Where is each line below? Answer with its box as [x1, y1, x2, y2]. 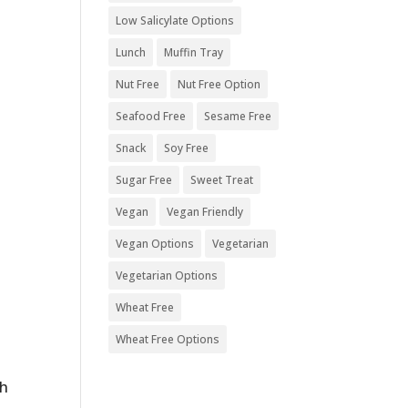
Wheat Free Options [116, 331, 220, 347]
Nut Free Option [178, 76, 261, 92]
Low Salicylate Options [116, 13, 235, 28]
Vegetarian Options [116, 268, 219, 283]
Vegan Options [116, 236, 195, 251]
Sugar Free [116, 172, 173, 188]
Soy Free [164, 140, 209, 156]
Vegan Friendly [167, 204, 244, 219]
